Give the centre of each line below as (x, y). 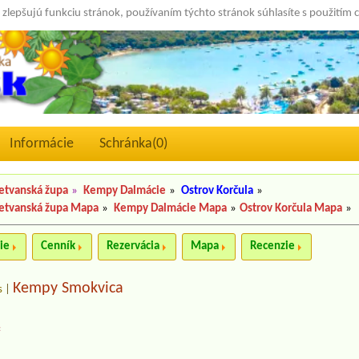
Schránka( (128, 144)
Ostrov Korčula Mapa (291, 209)
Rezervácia (133, 247)
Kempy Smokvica (69, 289)
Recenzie (273, 247)
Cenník (58, 247)
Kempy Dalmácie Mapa (171, 209)
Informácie (42, 144)
